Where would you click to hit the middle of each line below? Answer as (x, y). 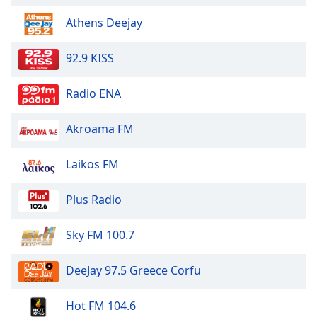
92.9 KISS (90, 58)
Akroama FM (100, 129)
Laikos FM (92, 165)
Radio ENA (93, 94)
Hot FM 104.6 (101, 306)
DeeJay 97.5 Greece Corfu (133, 271)
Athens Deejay (104, 23)
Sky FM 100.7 (100, 235)
